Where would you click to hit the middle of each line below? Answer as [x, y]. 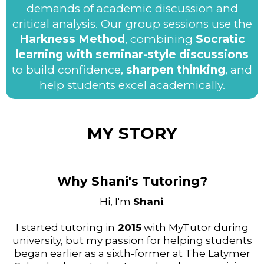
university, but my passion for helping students [132, 240]
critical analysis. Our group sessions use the [132, 24]
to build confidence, [69, 70]
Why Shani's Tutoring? [132, 181]
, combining [160, 39]
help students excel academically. [132, 85]
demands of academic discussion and [132, 9]
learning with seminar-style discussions [132, 55]
